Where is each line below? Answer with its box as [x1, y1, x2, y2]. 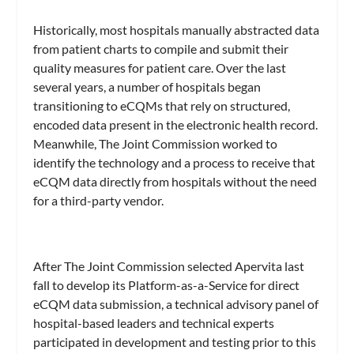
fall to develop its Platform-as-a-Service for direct [33, 277, 300, 293]
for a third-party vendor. [33, 192, 164, 208]
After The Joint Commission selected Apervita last [33, 258, 305, 274]
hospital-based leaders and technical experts [33, 315, 275, 331]
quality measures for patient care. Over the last [33, 59, 287, 75]
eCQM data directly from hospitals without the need [33, 173, 318, 189]
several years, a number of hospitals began [33, 78, 262, 94]
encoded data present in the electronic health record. [33, 116, 318, 132]
